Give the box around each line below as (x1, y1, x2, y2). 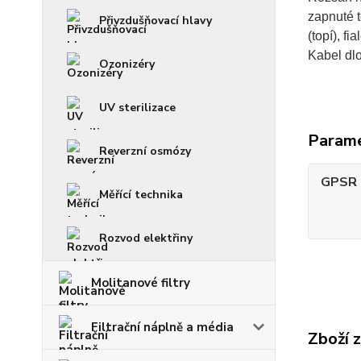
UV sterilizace (99, 100, 176, 115)
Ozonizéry (99, 56, 155, 72)
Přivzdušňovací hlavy (99, 13, 212, 28)
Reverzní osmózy (99, 143, 191, 159)
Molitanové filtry (91, 275, 190, 291)
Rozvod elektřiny (99, 230, 193, 246)
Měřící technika (99, 187, 183, 202)
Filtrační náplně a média (91, 319, 234, 335)
